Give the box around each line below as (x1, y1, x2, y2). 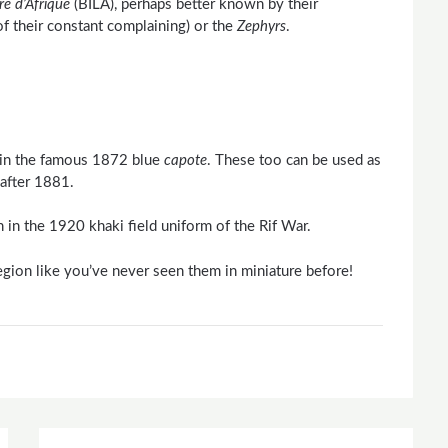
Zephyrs (237, 19, 286, 34)
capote (164, 152, 207, 168)
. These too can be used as (207, 152, 381, 168)
